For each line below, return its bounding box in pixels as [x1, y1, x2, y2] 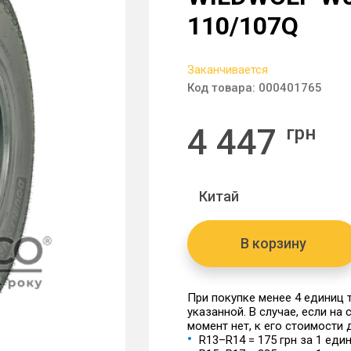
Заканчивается [187, 63, 268, 77]
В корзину [241, 235, 306, 251]
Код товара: [187, 81, 259, 95]
